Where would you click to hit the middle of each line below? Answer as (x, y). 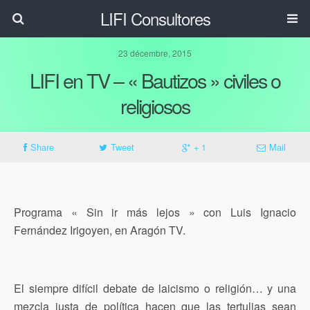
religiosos (155, 106)
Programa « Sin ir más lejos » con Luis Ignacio (155, 212)
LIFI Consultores (155, 18)
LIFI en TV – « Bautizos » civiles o (155, 80)
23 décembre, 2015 (155, 53)
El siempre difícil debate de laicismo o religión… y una (155, 288)
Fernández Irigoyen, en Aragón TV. (100, 230)
